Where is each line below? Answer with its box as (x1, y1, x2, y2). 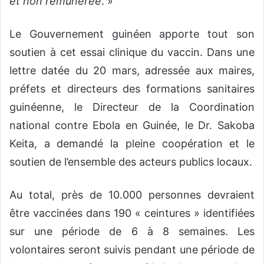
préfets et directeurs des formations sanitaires (9, 82, 255, 95)
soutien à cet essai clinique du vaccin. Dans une (9, 46, 255, 59)
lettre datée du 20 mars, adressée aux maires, (9, 64, 255, 77)
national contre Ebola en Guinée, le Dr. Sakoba (9, 119, 255, 132)
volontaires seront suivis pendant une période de (9, 243, 255, 256)
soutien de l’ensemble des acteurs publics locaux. (9, 156, 252, 169)
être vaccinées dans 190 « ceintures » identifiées (9, 207, 255, 220)
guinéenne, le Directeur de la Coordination (9, 101, 255, 114)
